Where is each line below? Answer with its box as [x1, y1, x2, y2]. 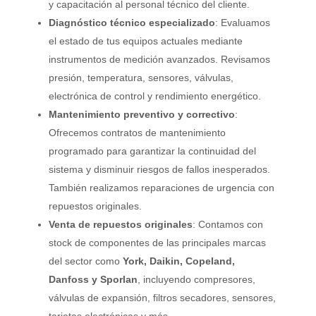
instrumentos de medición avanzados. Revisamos [49, 53, 271, 65]
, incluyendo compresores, [138, 273, 256, 285]
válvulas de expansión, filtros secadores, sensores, [49, 291, 276, 303]
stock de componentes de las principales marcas [49, 236, 267, 248]
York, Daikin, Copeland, [123, 255, 236, 267]
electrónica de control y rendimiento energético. [49, 90, 262, 102]
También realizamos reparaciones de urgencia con [49, 181, 275, 193]
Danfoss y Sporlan [49, 273, 138, 285]
